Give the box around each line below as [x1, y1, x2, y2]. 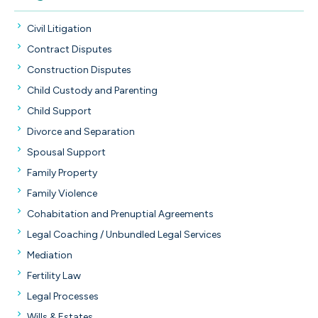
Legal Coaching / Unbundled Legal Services [27, 228, 221, 241]
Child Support [27, 104, 92, 117]
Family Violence [27, 187, 97, 199]
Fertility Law [27, 269, 81, 282]
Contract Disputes [27, 43, 112, 55]
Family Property [27, 166, 97, 179]
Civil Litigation [27, 22, 92, 35]
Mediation [27, 248, 72, 261]
